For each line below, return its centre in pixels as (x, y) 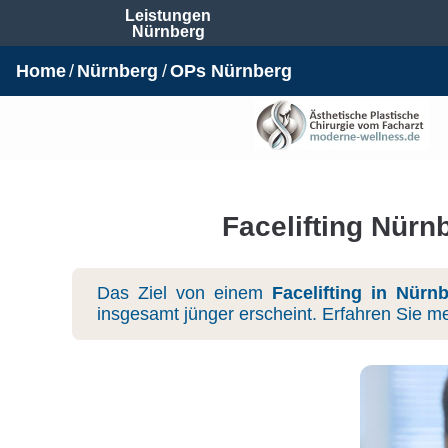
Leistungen (168, 15)
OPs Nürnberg (230, 71)
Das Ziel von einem (185, 293)
